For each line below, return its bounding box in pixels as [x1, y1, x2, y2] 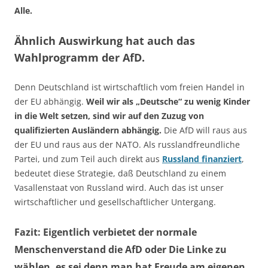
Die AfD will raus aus [162, 124, 247, 136]
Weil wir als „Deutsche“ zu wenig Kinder [86, 96, 250, 108]
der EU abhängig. [14, 96, 86, 108]
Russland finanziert [162, 153, 242, 165]
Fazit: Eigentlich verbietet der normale [14, 226, 197, 239]
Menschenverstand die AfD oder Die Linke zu [14, 243, 227, 257]
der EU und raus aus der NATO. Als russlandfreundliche [14, 139, 240, 151]
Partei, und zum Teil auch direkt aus [14, 153, 162, 165]
